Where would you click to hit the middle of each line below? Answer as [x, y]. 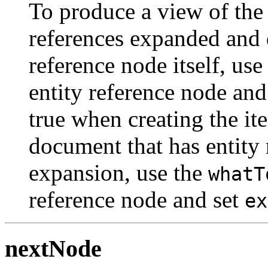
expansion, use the [118, 172]
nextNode [53, 249]
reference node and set [137, 199]
